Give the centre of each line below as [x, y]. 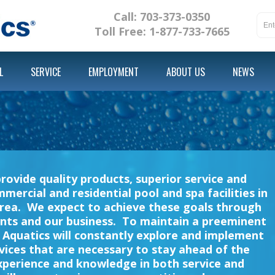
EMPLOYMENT [114, 72]
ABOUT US [186, 72]
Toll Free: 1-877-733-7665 [162, 31]
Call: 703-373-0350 [162, 17]
